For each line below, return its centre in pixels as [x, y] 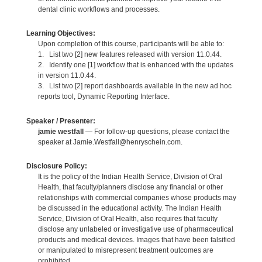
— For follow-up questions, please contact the [156, 131]
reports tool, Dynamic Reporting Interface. [104, 97]
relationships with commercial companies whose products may [137, 197]
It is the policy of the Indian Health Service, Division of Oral [130, 176]
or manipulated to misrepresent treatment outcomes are [125, 250]
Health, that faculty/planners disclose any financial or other [130, 187]
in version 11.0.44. [67, 76]
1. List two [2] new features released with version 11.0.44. [130, 55]
